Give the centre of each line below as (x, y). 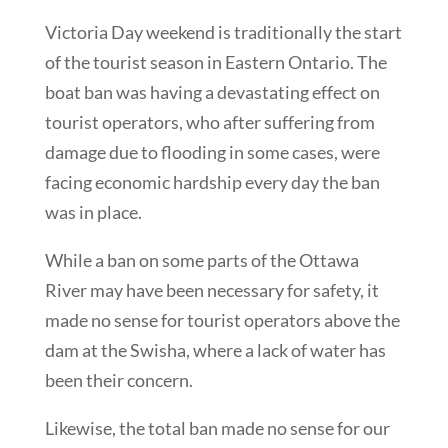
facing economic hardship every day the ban (212, 182)
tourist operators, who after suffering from (209, 122)
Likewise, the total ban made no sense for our (217, 428)
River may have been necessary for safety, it (211, 290)
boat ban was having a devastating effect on (212, 92)
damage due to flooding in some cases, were (212, 152)
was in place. (93, 212)
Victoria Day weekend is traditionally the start (223, 32)
